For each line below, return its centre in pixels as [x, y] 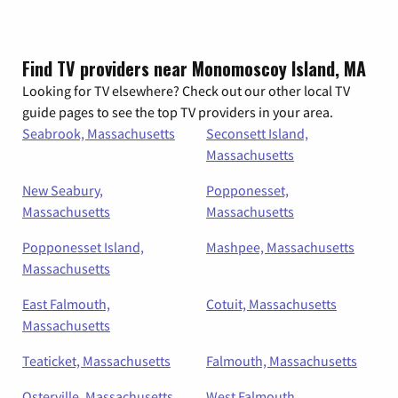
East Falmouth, [66, 303]
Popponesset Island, [83, 247]
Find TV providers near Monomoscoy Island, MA [194, 68]
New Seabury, [63, 190]
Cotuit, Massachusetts [271, 303]
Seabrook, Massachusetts [99, 133]
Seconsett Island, [257, 133]
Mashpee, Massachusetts [280, 247]
